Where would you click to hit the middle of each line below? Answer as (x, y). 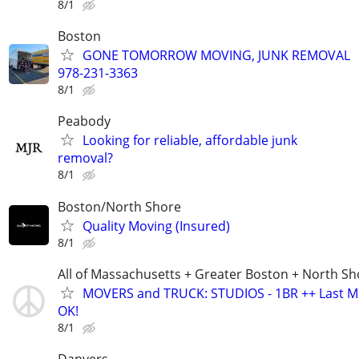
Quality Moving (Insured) (156, 226)
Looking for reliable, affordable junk (190, 141)
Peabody (84, 121)
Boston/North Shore (119, 206)
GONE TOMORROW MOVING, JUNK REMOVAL (216, 56)
